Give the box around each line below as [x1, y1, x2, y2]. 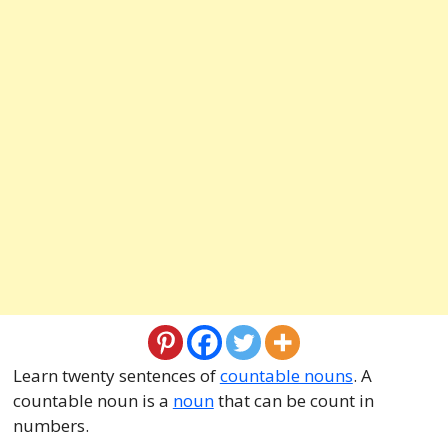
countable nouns [219, 364, 353, 387]
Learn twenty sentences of [12, 364, 220, 387]
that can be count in [213, 389, 374, 412]
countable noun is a [12, 389, 173, 412]
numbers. [12, 414, 89, 437]
